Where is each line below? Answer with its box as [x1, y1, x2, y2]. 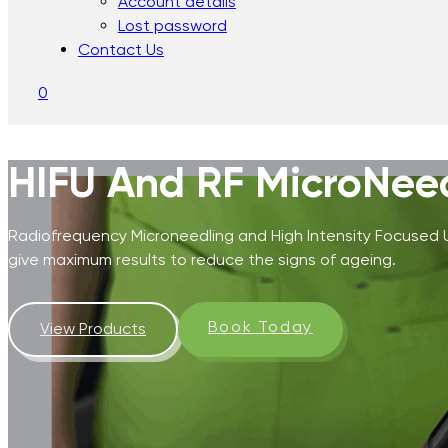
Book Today [207, 317, 313, 337]
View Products [39, 319, 146, 339]
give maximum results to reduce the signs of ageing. [8, 249, 396, 269]
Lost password [117, 15, 227, 35]
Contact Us [77, 39, 164, 59]
